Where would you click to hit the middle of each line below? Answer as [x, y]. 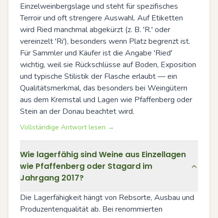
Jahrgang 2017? [52, 178]
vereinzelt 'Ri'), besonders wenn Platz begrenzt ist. [105, 41]
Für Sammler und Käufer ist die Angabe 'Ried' [96, 53]
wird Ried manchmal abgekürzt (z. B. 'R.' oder [95, 30]
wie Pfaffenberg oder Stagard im [86, 166]
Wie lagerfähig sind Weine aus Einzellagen [103, 154]
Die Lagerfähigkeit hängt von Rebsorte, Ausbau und [107, 198]
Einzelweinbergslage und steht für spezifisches [99, 6]
